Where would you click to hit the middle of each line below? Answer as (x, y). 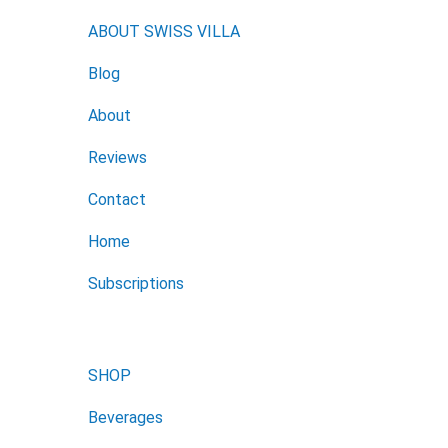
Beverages (125, 417)
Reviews (117, 157)
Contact (117, 199)
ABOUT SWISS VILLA (164, 31)
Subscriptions (136, 283)
